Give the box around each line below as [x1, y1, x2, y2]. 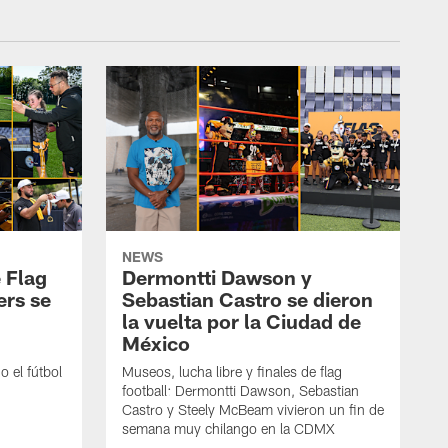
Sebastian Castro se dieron [122, 287, 373, 312]
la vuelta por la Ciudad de [122, 309, 361, 334]
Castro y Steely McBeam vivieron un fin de [122, 401, 384, 419]
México [122, 331, 190, 356]
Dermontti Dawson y [122, 265, 312, 290]
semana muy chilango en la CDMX [122, 420, 335, 438]
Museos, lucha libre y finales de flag [122, 363, 342, 381]
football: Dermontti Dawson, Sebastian [122, 382, 359, 400]
